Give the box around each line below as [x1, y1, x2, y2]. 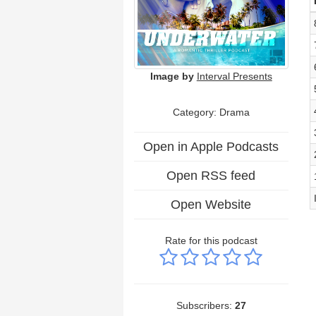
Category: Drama [172, 106, 250, 118]
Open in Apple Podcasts [143, 139, 279, 154]
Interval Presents [196, 70, 272, 82]
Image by [150, 70, 194, 82]
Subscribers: [176, 299, 235, 311]
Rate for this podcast [164, 234, 257, 246]
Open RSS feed [166, 168, 256, 183]
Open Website [171, 197, 252, 212]
